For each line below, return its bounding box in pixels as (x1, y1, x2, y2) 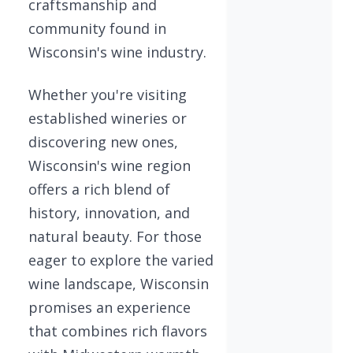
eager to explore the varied (28, 251, 214, 269)
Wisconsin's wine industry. (28, 43, 206, 61)
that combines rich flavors (28, 321, 207, 340)
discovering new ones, (28, 132, 178, 151)
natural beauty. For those (28, 227, 202, 246)
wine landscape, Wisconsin (28, 274, 209, 293)
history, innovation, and (28, 203, 190, 222)
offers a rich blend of (28, 180, 170, 199)
